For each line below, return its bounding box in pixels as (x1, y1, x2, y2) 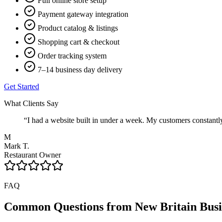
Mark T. (4, 142, 29, 151)
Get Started (4, 82, 39, 91)
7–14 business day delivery (38, 65, 122, 74)
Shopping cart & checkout (38, 38, 119, 47)
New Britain (135, 200, 197, 214)
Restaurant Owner (4, 151, 61, 160)
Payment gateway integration (38, 10, 128, 19)
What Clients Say (4, 99, 58, 108)
